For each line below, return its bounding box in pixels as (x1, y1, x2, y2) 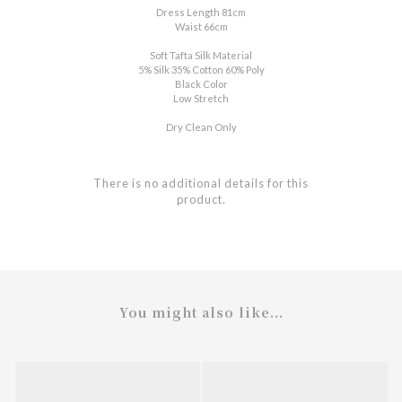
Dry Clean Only (165, 121, 237, 134)
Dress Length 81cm (156, 6, 246, 19)
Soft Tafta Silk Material (150, 49, 252, 62)
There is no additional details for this (93, 176, 309, 191)
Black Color (174, 78, 228, 91)
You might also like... (118, 302, 284, 322)
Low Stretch (173, 92, 229, 105)
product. (176, 192, 226, 207)
